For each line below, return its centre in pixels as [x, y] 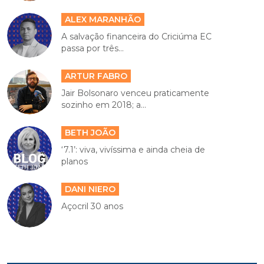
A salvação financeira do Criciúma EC [137, 36]
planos [75, 161]
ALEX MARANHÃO [103, 19]
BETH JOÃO [90, 132]
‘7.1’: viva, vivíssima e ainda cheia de [133, 149]
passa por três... [93, 48]
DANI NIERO [90, 189]
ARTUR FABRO [96, 76]
